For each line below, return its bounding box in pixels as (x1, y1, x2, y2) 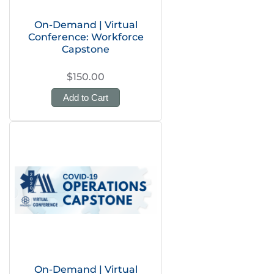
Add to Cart (63, 92, 108, 103)
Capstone (62, 43, 109, 55)
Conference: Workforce (28, 31, 144, 43)
